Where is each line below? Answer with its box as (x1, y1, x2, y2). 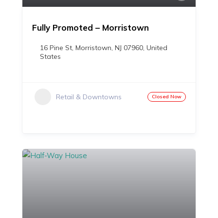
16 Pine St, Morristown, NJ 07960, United (40, 43, 167, 52)
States (40, 52, 61, 61)
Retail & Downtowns (56, 92, 122, 101)
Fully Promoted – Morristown (32, 22, 149, 33)
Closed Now (152, 93, 182, 100)
